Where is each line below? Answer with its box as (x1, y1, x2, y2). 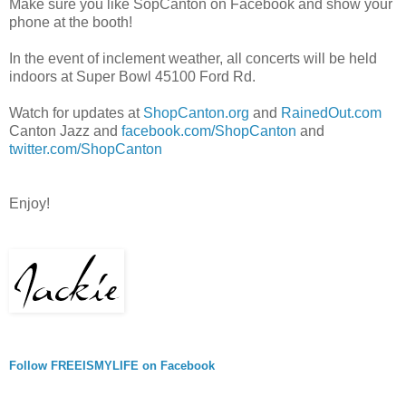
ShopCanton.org (143, 104, 249, 121)
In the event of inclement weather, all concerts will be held (9, 50, 377, 66)
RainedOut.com (281, 104, 382, 121)
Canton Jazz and (9, 122, 121, 139)
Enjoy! (9, 195, 50, 211)
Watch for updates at (9, 104, 143, 121)
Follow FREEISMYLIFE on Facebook (9, 358, 215, 372)
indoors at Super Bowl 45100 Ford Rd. (9, 68, 256, 84)
